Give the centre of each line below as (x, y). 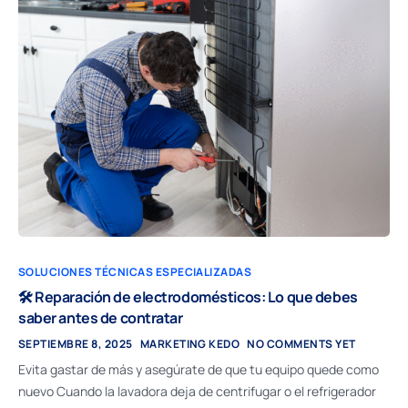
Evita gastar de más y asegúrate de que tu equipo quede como (199, 369)
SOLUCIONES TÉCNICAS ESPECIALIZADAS (135, 271)
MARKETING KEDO (190, 343)
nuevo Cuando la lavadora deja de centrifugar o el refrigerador (197, 391)
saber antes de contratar (101, 317)
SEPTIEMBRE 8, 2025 (76, 343)
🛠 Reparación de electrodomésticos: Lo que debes (188, 296)
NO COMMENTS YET (301, 343)
